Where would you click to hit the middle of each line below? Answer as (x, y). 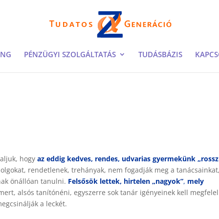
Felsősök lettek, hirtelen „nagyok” (126, 181)
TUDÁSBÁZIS (160, 54)
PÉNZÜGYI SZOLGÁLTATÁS (70, 54)
